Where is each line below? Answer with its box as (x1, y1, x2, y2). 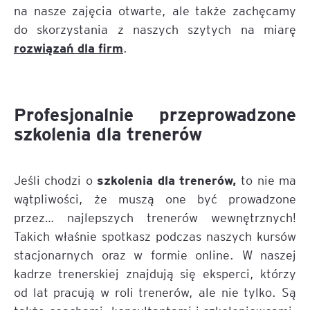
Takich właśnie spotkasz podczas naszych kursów (14, 228, 296, 244)
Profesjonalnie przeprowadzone (14, 102, 296, 125)
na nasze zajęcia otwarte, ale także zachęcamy (14, 2, 296, 18)
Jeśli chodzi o (14, 172, 98, 188)
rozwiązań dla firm (14, 39, 123, 55)
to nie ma (236, 172, 296, 188)
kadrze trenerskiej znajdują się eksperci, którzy (14, 265, 296, 281)
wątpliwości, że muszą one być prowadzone (14, 190, 296, 206)
